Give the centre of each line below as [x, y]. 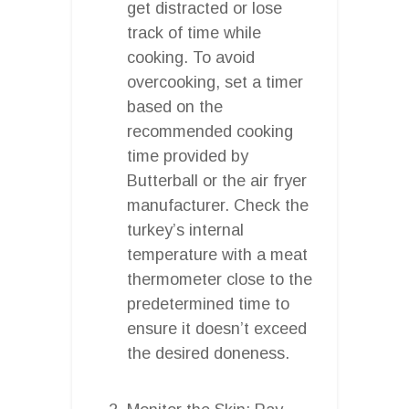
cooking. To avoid [191, 57]
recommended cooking [210, 131]
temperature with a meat [217, 254]
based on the [175, 106]
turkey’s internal [185, 230]
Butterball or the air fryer [217, 180]
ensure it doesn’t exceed [217, 328]
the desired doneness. [208, 353]
